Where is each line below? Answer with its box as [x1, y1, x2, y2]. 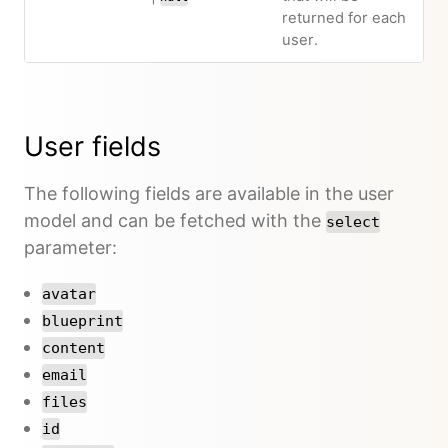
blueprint [42, 311, 123, 330]
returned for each [281, 9, 406, 27]
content [42, 338, 105, 357]
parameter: [24, 236, 117, 258]
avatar [42, 284, 96, 303]
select [326, 212, 380, 231]
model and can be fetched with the [24, 209, 326, 231]
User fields [24, 129, 161, 163]
